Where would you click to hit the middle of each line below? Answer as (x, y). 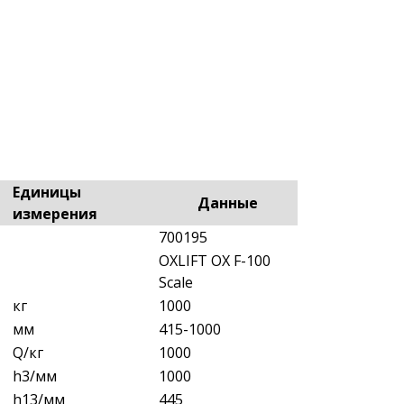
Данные (228, 202)
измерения (55, 213)
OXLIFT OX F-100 (215, 260)
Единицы (47, 192)
